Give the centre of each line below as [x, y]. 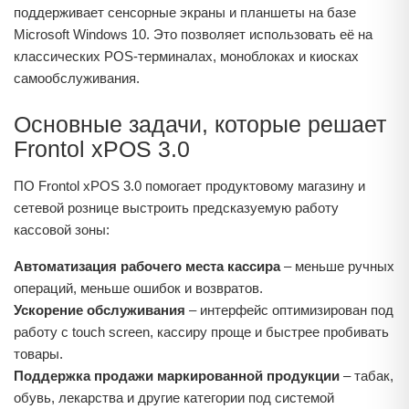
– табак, [367, 376]
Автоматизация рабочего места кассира [147, 266]
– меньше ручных [337, 266]
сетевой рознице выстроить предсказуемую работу [176, 208]
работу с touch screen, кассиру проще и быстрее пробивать [201, 332]
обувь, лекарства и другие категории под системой [174, 398]
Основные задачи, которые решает [200, 124]
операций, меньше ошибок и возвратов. [138, 288]
